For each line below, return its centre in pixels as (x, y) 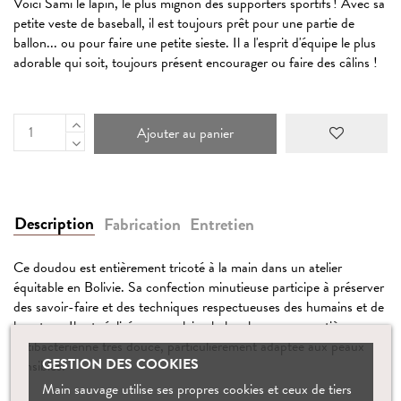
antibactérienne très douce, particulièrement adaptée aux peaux (189, 347)
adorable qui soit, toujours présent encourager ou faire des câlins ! (196, 62)
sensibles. (39, 367)
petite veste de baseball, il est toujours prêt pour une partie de (184, 23)
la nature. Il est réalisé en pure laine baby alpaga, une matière (181, 327)
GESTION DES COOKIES (120, 364)
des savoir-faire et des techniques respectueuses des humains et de (199, 307)
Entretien (222, 225)
